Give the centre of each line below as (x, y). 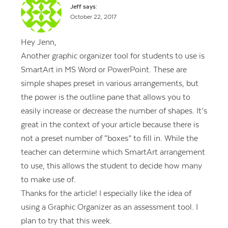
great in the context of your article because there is (110, 125)
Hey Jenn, (38, 42)
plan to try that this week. (66, 221)
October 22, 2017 (94, 17)
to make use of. (48, 180)
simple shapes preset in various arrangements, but (109, 84)
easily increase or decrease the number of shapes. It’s (114, 111)
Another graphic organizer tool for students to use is (112, 56)
